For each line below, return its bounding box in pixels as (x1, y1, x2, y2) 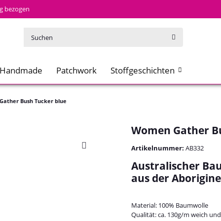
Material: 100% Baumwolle (131, 200, 208, 210)
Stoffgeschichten (110, 64, 175, 76)
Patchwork (56, 64, 97, 76)
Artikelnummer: (131, 143, 185, 152)
